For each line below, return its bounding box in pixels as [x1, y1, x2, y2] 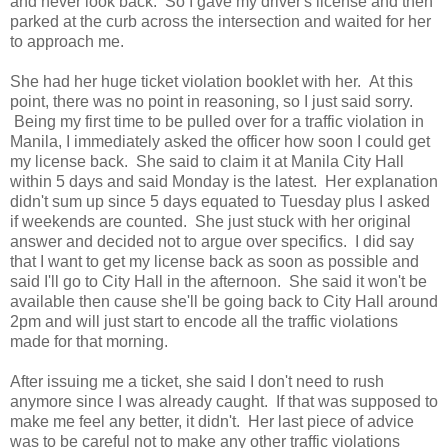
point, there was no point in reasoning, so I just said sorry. [10, 93, 413, 111]
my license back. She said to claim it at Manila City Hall [10, 153, 404, 171]
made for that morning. [10, 333, 168, 351]
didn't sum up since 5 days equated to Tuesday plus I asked [10, 193, 430, 211]
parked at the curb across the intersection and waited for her [10, 13, 431, 31]
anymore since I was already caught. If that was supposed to [10, 393, 438, 411]
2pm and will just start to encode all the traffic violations [10, 313, 398, 331]
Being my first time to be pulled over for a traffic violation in [10, 113, 424, 131]
